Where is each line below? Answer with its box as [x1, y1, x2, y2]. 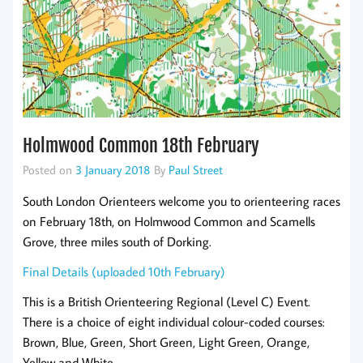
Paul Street [169, 161, 223, 178]
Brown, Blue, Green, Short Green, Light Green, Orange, [23, 333, 310, 350]
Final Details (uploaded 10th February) [23, 263, 225, 280]
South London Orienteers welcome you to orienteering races [23, 192, 340, 209]
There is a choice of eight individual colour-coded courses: [23, 313, 325, 330]
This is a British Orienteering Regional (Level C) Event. [23, 293, 310, 310]
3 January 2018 [75, 161, 151, 178]
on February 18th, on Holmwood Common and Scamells [23, 212, 315, 229]
